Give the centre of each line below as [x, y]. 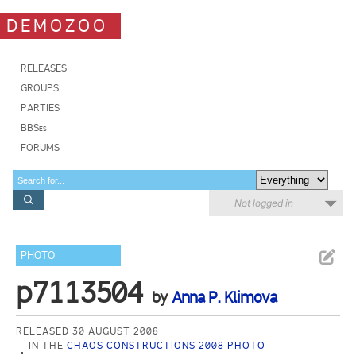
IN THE [48, 345]
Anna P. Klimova [224, 297]
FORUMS [40, 147]
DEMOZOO [57, 25]
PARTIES [40, 108]
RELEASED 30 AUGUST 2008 [88, 331]
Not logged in [264, 203]
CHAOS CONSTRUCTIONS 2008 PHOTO [166, 345]
